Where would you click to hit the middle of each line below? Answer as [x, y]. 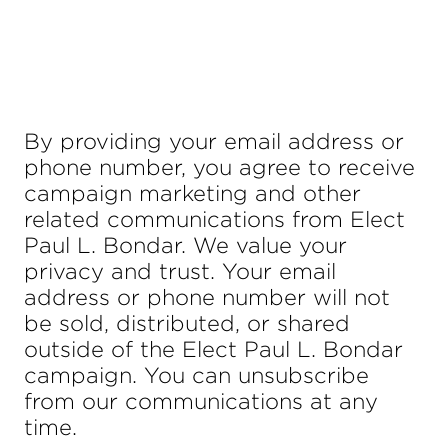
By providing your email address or [214, 141]
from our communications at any [201, 401]
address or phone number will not [207, 297]
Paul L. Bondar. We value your [185, 245]
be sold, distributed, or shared [187, 323]
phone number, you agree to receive [219, 167]
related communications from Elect [214, 219]
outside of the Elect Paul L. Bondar [213, 349]
